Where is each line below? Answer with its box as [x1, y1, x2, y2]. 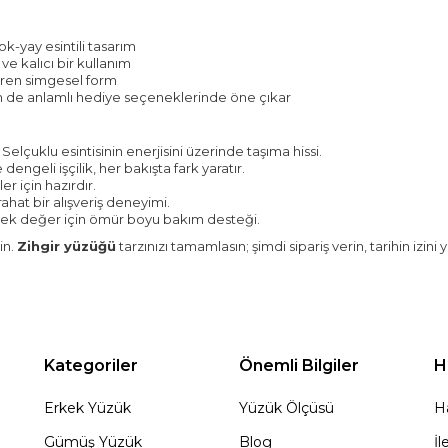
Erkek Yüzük [44, 399, 131, 417]
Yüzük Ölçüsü [239, 399, 334, 417]
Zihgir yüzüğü [17, 238, 116, 254]
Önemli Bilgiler [239, 356, 359, 375]
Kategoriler [44, 356, 138, 375]
